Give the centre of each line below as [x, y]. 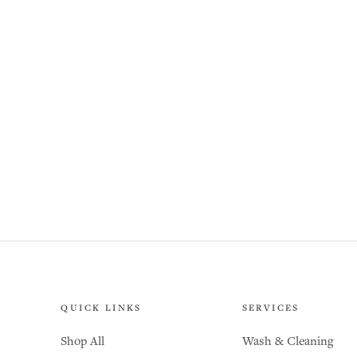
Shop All [83, 342]
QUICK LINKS [101, 309]
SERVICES [271, 309]
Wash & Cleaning [288, 342]
